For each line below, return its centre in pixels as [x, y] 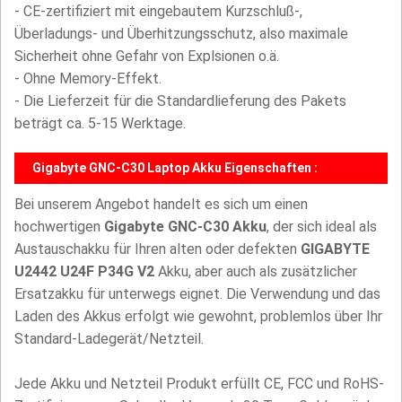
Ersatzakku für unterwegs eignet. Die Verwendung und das [197, 294]
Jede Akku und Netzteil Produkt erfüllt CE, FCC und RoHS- [199, 384]
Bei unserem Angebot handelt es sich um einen [161, 205]
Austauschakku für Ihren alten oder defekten [157, 249]
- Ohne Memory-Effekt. [88, 79]
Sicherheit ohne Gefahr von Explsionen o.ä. [147, 57]
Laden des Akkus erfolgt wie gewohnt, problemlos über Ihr [198, 317]
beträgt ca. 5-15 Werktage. [100, 124]
